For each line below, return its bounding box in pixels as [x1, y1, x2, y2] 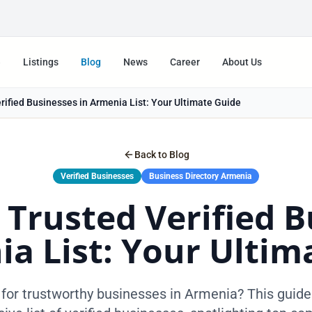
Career [169, 56, 200, 68]
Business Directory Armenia [149, 171, 251, 181]
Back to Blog [134, 149, 189, 160]
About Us [221, 56, 262, 68]
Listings [22, 56, 58, 68]
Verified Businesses [61, 171, 134, 181]
